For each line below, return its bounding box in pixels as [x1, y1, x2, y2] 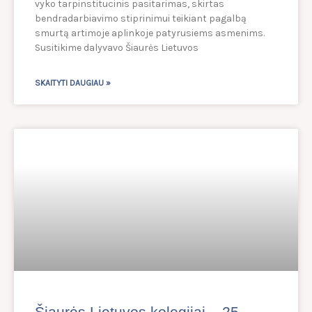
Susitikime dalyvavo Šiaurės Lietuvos [35, 42, 198, 54]
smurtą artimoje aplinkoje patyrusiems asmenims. [35, 27, 265, 40]
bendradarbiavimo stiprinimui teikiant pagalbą [35, 13, 247, 25]
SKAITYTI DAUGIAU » [35, 78, 111, 88]
